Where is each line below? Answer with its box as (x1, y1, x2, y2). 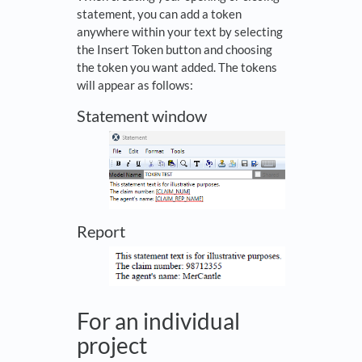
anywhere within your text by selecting (77, 23, 283, 39)
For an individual (77, 306, 240, 335)
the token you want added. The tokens (77, 59, 277, 74)
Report (77, 221, 125, 242)
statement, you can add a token (77, 6, 242, 21)
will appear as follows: (77, 77, 193, 92)
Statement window (77, 105, 207, 125)
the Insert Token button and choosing (77, 41, 272, 57)
